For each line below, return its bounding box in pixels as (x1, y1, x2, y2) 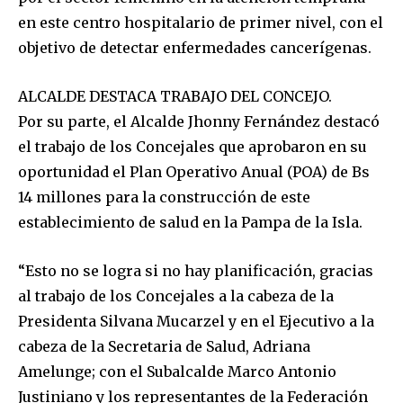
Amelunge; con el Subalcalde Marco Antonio (18, 362, 336, 381)
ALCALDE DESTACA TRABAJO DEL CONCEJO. (18, 86, 332, 105)
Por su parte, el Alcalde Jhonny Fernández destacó (18, 112, 380, 130)
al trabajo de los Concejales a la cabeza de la (18, 286, 334, 305)
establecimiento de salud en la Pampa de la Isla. (18, 212, 363, 231)
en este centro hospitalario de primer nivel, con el (18, 13, 383, 31)
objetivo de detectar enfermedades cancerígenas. (18, 38, 372, 57)
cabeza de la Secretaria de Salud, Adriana (18, 336, 310, 355)
